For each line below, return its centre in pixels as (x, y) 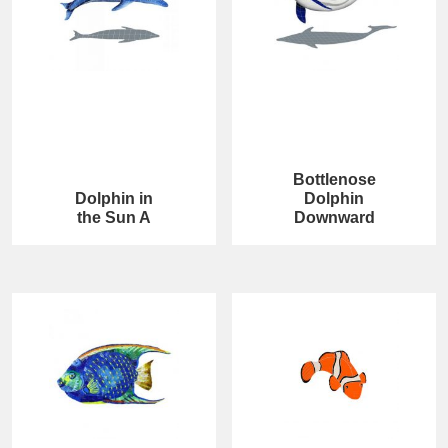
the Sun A (113, 218)
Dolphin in (113, 199)
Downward (334, 218)
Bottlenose (334, 180)
